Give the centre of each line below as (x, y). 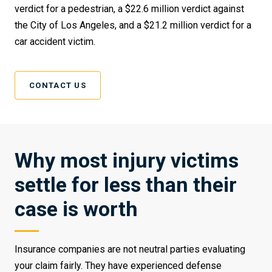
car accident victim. (55, 42)
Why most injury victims (127, 161)
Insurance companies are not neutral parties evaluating (130, 250)
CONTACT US (58, 86)
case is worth (76, 209)
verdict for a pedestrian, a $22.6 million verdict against (129, 9)
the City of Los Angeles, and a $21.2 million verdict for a (133, 25)
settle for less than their (126, 185)
